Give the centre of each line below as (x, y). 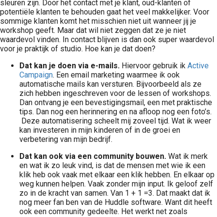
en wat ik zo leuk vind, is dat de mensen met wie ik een (112, 165)
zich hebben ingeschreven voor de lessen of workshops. (115, 93)
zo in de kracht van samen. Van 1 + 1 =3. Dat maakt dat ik (115, 193)
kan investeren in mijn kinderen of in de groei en (100, 130)
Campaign (36, 75)
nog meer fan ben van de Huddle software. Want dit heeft (116, 202)
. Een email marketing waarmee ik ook (116, 75)
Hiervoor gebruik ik (155, 66)
